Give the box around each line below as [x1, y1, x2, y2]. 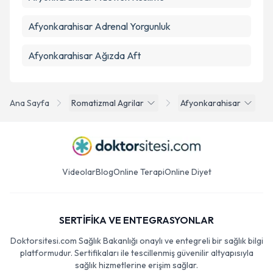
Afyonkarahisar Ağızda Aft [28, 49, 141, 62]
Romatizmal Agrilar [71, 97, 144, 108]
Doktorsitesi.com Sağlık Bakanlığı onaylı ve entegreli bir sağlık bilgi [10, 235, 263, 246]
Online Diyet [164, 166, 211, 177]
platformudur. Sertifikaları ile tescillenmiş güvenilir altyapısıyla [19, 247, 253, 258]
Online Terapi [113, 166, 165, 177]
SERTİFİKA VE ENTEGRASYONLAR [59, 214, 214, 226]
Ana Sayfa [10, 97, 49, 108]
